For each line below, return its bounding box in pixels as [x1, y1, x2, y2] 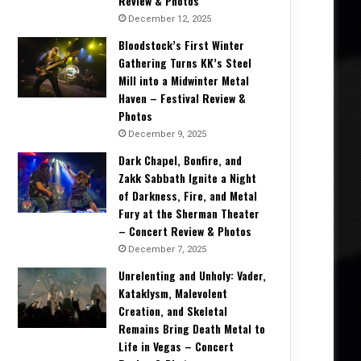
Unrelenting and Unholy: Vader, [118, 267, 266, 284]
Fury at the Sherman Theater [118, 205, 259, 222]
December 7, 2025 [128, 244, 206, 255]
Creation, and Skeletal [118, 302, 227, 320]
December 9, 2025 [128, 129, 206, 140]
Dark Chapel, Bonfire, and [118, 151, 242, 169]
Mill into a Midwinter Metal [118, 72, 249, 89]
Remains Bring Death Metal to [118, 320, 265, 338]
